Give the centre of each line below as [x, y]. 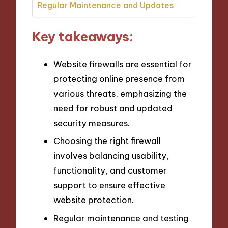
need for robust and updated [113, 108]
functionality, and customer [110, 170]
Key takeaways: [83, 36]
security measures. [92, 123]
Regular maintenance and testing [121, 218]
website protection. [94, 200]
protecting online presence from [119, 78]
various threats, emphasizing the [120, 93]
